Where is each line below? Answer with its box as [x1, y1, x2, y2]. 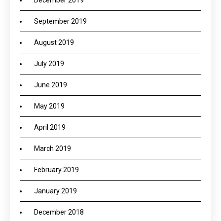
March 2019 [34, 145, 71, 152]
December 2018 [34, 208, 84, 216]
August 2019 [34, 38, 74, 46]
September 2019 [34, 17, 87, 25]
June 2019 [34, 81, 67, 89]
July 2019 [34, 60, 64, 68]
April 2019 [34, 123, 66, 131]
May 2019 [34, 102, 65, 110]
